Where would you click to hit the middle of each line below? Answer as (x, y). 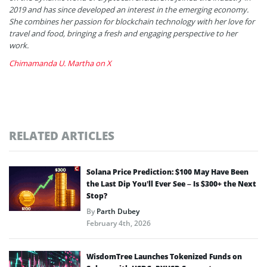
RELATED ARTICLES (62, 135)
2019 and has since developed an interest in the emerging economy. (129, 9)
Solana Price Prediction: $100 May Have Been (167, 172)
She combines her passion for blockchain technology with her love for (132, 21)
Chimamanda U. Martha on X (60, 63)
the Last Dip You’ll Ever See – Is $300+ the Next (171, 184)
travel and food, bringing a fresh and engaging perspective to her (123, 33)
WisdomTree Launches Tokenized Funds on (164, 256)
